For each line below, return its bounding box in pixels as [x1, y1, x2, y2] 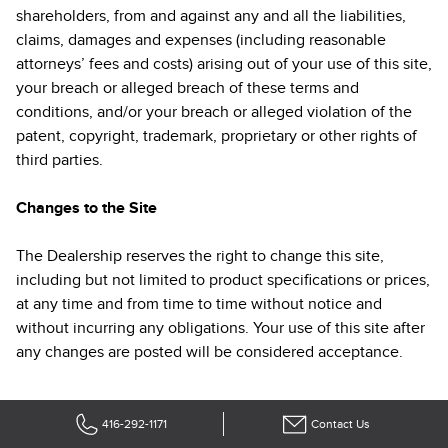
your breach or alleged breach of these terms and [16, 78, 359, 98]
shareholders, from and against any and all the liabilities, [16, 6, 406, 26]
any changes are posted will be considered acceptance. [16, 342, 403, 362]
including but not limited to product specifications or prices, [16, 270, 430, 290]
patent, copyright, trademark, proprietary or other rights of [16, 126, 417, 146]
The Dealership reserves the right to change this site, [16, 246, 384, 266]
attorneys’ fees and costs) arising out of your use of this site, [16, 54, 432, 74]
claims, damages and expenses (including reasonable [16, 30, 386, 50]
